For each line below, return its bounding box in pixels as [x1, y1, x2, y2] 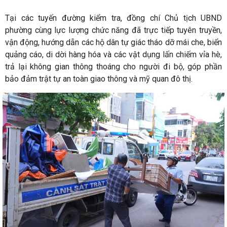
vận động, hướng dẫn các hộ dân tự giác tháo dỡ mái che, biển [5, 37, 222, 47]
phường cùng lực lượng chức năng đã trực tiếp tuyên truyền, [5, 25, 222, 35]
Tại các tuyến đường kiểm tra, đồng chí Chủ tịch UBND [5, 13, 222, 23]
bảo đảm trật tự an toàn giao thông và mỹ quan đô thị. [5, 74, 193, 84]
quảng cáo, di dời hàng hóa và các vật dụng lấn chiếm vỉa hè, [5, 50, 222, 59]
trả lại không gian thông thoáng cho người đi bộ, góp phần [5, 62, 222, 71]
